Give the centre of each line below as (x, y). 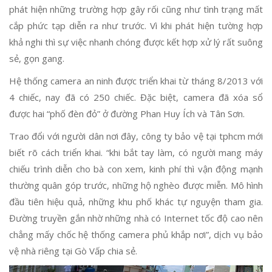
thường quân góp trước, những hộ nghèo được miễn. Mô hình (136, 185)
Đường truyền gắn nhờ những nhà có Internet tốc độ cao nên (136, 218)
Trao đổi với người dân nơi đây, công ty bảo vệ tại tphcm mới (136, 136)
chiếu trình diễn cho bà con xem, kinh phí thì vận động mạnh (136, 169)
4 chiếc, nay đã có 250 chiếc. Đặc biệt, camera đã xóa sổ (136, 97)
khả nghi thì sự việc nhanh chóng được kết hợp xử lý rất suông (136, 42)
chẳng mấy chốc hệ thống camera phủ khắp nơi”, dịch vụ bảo (136, 234)
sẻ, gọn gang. (37, 58)
